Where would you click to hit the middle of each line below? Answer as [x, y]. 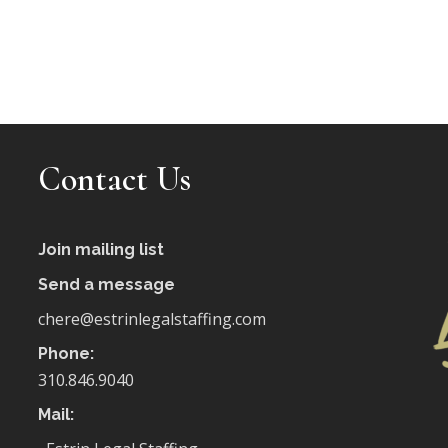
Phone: [65, 353]
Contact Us [114, 179]
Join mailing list [100, 249]
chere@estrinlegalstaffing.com [151, 319]
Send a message [106, 284]
